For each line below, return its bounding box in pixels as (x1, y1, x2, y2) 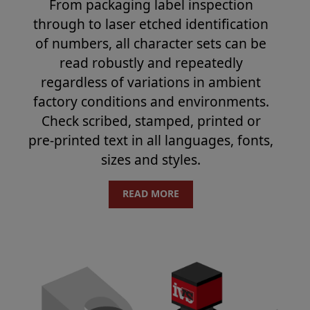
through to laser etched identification (33, 15, 268, 34)
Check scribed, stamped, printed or (41, 111, 261, 131)
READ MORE (122, 187, 179, 201)
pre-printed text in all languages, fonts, (28, 131, 273, 150)
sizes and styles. (101, 150, 201, 170)
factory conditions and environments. (33, 92, 269, 111)
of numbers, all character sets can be (35, 34, 266, 53)
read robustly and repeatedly (59, 53, 243, 73)
